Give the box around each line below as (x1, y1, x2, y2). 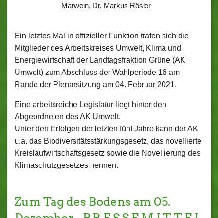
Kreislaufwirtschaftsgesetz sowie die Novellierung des (15, 149, 200, 157)
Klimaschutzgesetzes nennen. (15, 161, 122, 169)
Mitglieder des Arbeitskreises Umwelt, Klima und (15, 44, 181, 52)
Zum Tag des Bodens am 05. (15, 195, 170, 209)
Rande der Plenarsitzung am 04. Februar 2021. (15, 80, 177, 89)
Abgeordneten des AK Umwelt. (15, 112, 121, 121)
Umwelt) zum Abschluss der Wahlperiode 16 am (15, 68, 180, 76)
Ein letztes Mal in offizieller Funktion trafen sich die (15, 32, 189, 40)
